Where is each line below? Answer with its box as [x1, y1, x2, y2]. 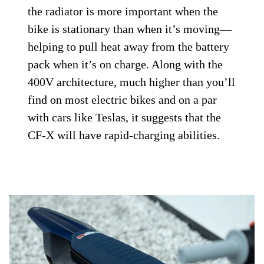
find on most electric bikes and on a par [28, 93, 217, 107]
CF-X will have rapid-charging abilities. [28, 128, 220, 142]
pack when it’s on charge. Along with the [28, 58, 223, 71]
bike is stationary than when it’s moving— [28, 22, 232, 36]
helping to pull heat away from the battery [28, 40, 230, 54]
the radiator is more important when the [28, 5, 219, 18]
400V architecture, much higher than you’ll [28, 75, 236, 89]
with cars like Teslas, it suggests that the [28, 111, 222, 124]
